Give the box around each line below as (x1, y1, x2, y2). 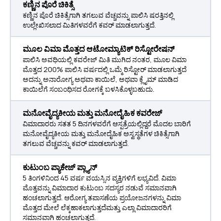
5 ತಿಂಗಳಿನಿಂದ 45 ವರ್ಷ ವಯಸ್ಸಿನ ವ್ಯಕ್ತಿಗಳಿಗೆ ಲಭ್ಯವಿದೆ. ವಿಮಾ (23, 173, 176, 183)
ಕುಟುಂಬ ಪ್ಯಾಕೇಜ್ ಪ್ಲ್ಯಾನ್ (23, 162, 97, 173)
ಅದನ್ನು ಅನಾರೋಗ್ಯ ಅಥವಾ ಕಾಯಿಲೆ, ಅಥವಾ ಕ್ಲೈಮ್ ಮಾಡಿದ (23, 74, 178, 84)
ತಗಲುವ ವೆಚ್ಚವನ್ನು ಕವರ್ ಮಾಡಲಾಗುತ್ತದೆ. (23, 139, 129, 148)
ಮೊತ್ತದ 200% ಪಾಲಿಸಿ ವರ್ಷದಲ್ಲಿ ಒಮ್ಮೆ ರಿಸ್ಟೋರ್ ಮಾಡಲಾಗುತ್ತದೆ (23, 65, 186, 74)
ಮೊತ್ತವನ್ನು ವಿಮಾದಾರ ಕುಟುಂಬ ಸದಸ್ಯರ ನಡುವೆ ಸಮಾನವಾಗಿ (23, 183, 177, 192)
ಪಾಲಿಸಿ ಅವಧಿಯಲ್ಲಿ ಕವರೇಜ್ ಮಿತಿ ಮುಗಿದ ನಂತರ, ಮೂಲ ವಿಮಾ (23, 55, 186, 64)
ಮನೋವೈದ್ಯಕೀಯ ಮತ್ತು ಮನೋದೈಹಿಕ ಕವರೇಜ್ (23, 108, 162, 118)
